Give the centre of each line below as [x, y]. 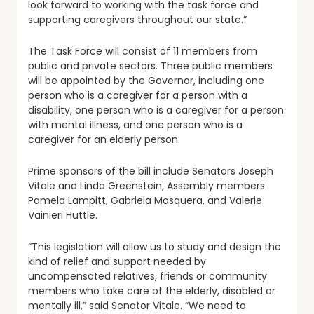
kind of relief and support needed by [117, 261]
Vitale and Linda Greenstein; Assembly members [146, 185]
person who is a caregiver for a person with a [138, 95]
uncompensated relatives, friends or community [148, 276]
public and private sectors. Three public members [150, 66]
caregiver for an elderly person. [104, 139]
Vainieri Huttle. [63, 215]
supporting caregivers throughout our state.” [137, 19]
